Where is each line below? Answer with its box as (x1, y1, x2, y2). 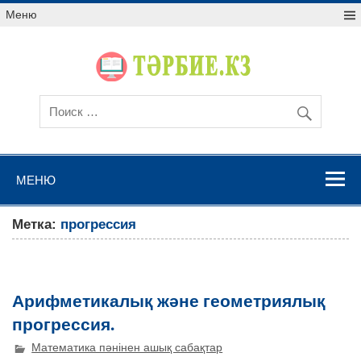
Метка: (12, 217, 61, 233)
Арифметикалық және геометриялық (12, 288, 326, 313)
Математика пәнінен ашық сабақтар (31, 342, 223, 355)
